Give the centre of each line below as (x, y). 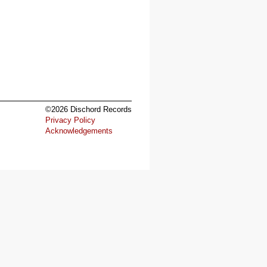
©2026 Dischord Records (89, 109)
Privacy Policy (70, 120)
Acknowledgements (79, 131)
